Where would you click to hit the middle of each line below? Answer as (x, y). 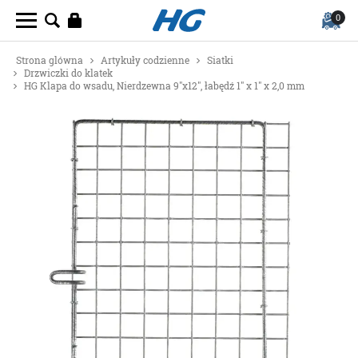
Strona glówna (50, 60)
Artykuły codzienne (145, 60)
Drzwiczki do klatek (68, 73)
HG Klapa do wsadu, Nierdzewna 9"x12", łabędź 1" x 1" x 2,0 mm (164, 86)
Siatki (220, 60)
